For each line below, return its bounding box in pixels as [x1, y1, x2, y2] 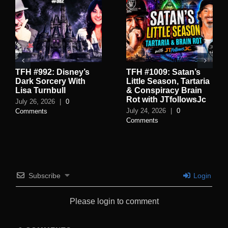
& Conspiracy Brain [126, 86, 202, 95]
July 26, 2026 [15, 97, 55, 105]
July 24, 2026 [126, 106, 166, 115]
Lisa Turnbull [15, 86, 66, 95]
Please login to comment [69, 197, 159, 206]
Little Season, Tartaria [126, 77, 210, 86]
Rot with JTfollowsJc [126, 95, 206, 104]
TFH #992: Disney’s [15, 68, 90, 77]
